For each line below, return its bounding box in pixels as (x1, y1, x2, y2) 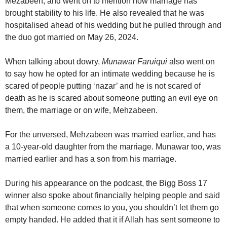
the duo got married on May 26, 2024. (5, 32, 138, 42)
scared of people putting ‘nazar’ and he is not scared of (5, 81, 201, 90)
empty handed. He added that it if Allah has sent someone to (5, 215, 220, 224)
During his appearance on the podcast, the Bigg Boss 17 (5, 178, 207, 187)
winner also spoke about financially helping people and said (5, 191, 220, 200)
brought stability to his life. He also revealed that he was (5, 8, 204, 17)
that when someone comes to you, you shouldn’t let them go (5, 203, 219, 212)
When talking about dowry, (5, 57, 102, 66)
